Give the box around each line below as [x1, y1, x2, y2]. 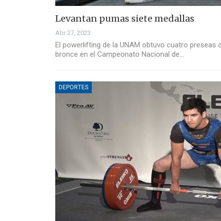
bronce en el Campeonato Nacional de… [55, 50, 184, 59]
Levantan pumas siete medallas [55, 13, 194, 25]
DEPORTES [59, 84, 88, 91]
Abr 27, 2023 [55, 29, 91, 37]
